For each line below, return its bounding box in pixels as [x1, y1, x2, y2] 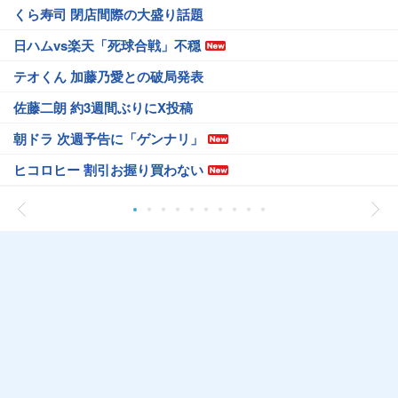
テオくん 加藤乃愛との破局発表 [13, 66, 203, 86]
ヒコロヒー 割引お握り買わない [13, 159, 203, 179]
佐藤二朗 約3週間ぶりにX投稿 [13, 97, 193, 117]
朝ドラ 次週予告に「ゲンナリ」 [13, 128, 203, 148]
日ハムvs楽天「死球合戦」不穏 [13, 35, 201, 55]
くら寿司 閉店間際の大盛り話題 [13, 4, 203, 24]
